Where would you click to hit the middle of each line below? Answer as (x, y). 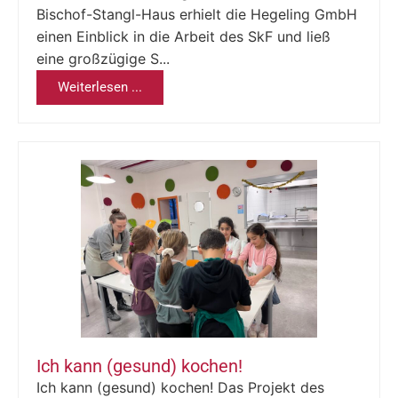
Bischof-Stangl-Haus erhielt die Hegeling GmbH (197, 14)
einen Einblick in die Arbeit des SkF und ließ (183, 36)
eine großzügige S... (103, 58)
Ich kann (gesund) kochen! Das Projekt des (180, 387)
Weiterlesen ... (100, 87)
